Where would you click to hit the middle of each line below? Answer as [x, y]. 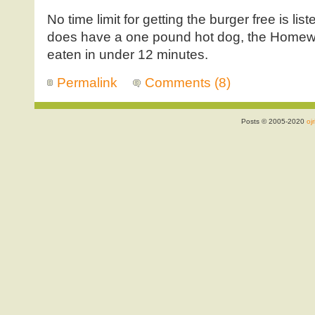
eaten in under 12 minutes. [127, 55]
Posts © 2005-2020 [274, 122]
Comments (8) [188, 83]
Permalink [87, 83]
